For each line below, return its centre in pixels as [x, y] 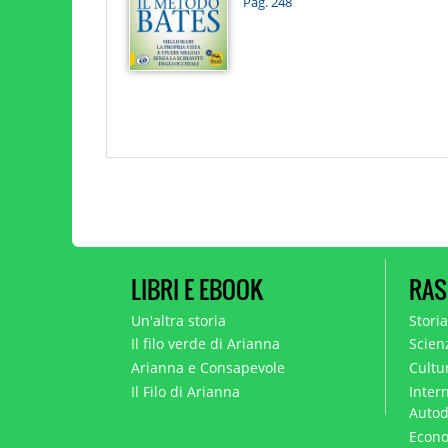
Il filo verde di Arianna [205, 344]
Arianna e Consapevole [207, 368]
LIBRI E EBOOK [196, 289]
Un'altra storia [178, 320]
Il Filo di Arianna [185, 392]
